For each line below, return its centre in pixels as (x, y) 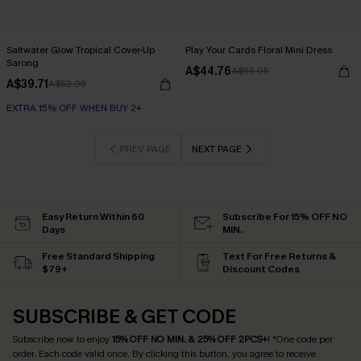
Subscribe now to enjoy (62, 339)
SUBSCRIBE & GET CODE (124, 317)
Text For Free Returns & (279, 256)
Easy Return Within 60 (93, 217)
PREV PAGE (145, 149)
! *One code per (300, 339)
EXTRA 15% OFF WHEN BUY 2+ (74, 108)
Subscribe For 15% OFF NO (285, 217)
